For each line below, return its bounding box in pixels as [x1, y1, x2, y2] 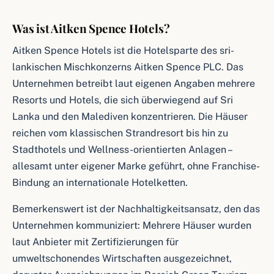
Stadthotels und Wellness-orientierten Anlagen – [12, 144, 231, 155]
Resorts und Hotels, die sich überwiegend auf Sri [12, 94, 233, 106]
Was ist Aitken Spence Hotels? [12, 20, 170, 36]
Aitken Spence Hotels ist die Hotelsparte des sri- [12, 45, 234, 56]
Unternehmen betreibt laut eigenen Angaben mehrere [12, 78, 255, 89]
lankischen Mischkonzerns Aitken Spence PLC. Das [12, 61, 243, 73]
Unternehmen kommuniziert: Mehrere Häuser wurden [12, 220, 251, 231]
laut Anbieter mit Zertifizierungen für [12, 236, 179, 248]
